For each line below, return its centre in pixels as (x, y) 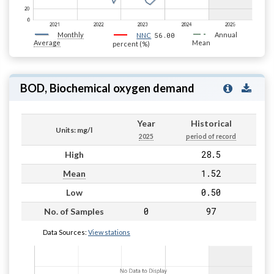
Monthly (71, 34)
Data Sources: (65, 232)
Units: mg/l (74, 130)
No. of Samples (74, 211)
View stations (109, 232)
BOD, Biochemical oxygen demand (107, 88)
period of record (211, 136)
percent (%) (131, 43)
